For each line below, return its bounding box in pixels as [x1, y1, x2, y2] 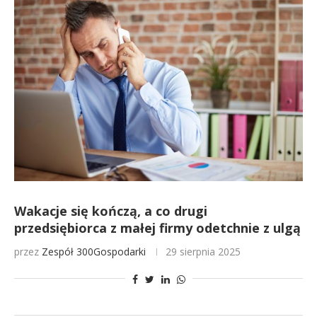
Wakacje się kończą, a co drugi [14, 202, 207, 219]
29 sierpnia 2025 [166, 245, 241, 258]
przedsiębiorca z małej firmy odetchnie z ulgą [14, 219, 301, 236]
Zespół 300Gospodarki [42, 245, 146, 258]
